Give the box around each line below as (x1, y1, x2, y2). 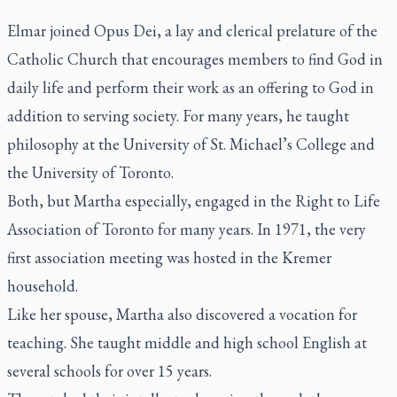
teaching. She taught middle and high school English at (7, 331, 367, 353)
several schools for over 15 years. (7, 360, 212, 381)
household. (7, 275, 78, 296)
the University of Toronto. (7, 161, 174, 183)
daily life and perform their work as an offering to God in (7, 76, 374, 97)
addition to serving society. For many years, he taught (7, 105, 349, 126)
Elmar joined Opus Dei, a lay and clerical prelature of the (7, 19, 378, 41)
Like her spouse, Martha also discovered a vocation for (7, 303, 357, 324)
